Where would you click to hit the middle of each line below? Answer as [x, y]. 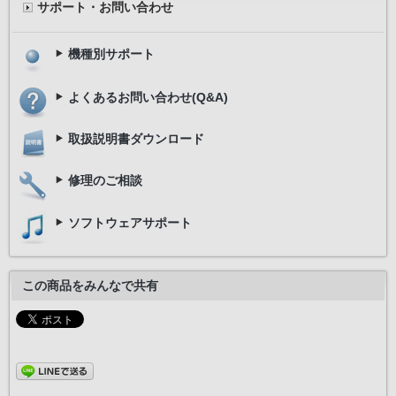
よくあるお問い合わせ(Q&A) [148, 98]
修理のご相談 [105, 181]
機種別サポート [111, 53]
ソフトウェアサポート [130, 222]
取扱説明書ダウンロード [136, 139]
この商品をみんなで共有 [90, 285]
